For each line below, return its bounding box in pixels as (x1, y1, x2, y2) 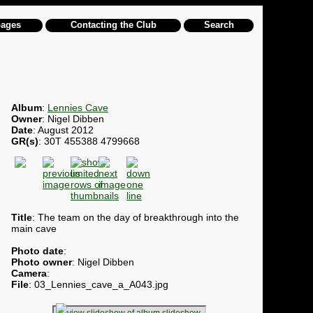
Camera (11, 267, 47, 279)
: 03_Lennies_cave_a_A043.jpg (29, 278, 168, 290)
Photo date (11, 245, 64, 256)
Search (203, 20, 234, 30)
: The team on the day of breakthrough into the (32, 211, 239, 223)
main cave (11, 222, 57, 234)
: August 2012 (33, 124, 94, 136)
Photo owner (11, 256, 72, 268)
